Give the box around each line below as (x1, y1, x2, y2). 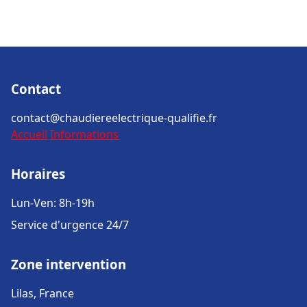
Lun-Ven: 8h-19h (11, 195, 95, 210)
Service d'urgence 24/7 (11, 217, 129, 232)
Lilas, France (11, 286, 74, 301)
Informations (50, 127, 119, 142)
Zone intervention (11, 256, 126, 273)
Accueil (11, 127, 47, 142)
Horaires (11, 165, 65, 182)
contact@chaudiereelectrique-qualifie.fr (11, 110, 217, 125)
